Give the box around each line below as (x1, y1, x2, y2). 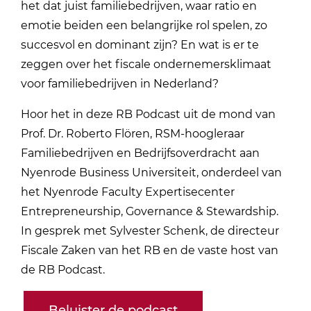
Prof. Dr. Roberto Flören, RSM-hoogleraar (21, 126, 245, 140)
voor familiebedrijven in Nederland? (21, 76, 222, 90)
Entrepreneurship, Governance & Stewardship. (21, 204, 279, 218)
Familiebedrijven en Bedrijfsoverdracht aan (21, 146, 260, 160)
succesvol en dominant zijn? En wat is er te (21, 37, 260, 51)
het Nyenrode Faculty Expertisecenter (21, 185, 235, 199)
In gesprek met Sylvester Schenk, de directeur (21, 224, 280, 237)
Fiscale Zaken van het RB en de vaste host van (21, 243, 279, 257)
